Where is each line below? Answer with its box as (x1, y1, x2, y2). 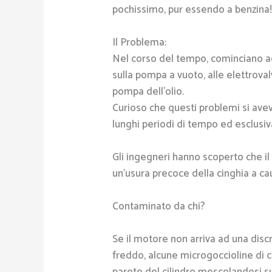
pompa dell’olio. (112, 83, 185, 101)
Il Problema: (112, 34, 167, 52)
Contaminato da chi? (112, 198, 206, 216)
